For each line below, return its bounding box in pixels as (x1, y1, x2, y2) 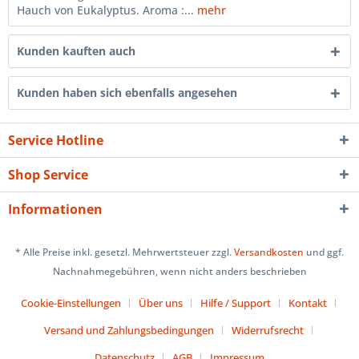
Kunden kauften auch (17, 42, 135, 58)
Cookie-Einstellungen (20, 296, 121, 311)
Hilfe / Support (200, 296, 271, 311)
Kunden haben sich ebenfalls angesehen (17, 84, 237, 100)
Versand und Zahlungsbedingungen (43, 323, 214, 338)
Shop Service (8, 165, 88, 184)
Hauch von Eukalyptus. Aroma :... (17, 2, 194, 18)
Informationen (8, 200, 103, 218)
